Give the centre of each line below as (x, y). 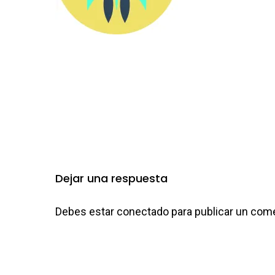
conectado (143, 212)
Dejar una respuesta (111, 179)
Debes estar (86, 212)
